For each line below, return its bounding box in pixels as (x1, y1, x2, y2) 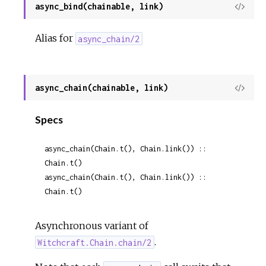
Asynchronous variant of (35, 220, 149, 232)
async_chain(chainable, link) (35, 83, 168, 93)
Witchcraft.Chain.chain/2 (37, 237, 152, 248)
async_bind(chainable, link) (35, 1, 163, 12)
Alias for (35, 32, 76, 45)
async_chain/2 (78, 33, 140, 44)
